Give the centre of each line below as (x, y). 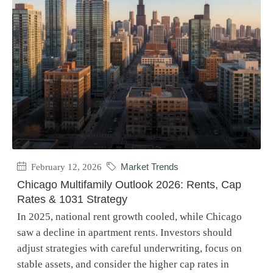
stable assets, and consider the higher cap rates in (123, 264)
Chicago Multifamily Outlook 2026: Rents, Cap (129, 184)
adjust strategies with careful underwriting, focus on (129, 248)
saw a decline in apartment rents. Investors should (125, 232)
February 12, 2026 (65, 167)
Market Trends (150, 167)
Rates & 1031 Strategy (72, 199)
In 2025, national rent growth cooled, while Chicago (129, 216)
